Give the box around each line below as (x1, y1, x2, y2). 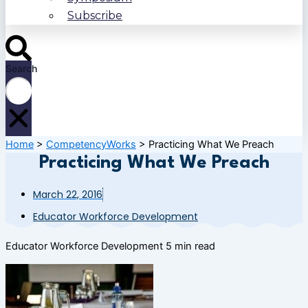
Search (5, 62, 37, 74)
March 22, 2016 (33, 188, 102, 202)
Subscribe (67, 9, 122, 23)
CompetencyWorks (46, 138, 136, 151)
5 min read (166, 239, 215, 252)
